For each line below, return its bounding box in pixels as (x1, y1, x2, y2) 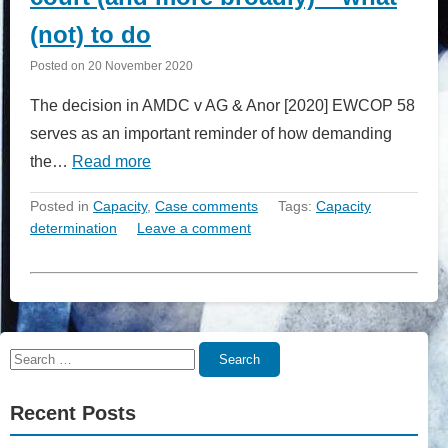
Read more (72, 152, 151, 170)
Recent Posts (10, 401, 136, 424)
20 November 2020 (88, 58, 193, 72)
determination (30, 219, 117, 236)
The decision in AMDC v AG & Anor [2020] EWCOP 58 (30, 96, 415, 114)
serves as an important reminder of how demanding (30, 124, 392, 142)
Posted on (30, 58, 88, 72)
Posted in (30, 197, 93, 214)
